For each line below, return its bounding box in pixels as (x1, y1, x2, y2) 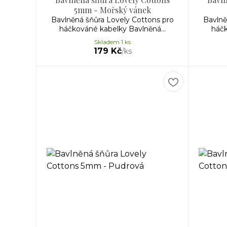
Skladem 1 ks (94, 38, 131, 46)
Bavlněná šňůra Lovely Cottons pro (51, 15, 174, 24)
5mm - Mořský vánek (74, 5, 151, 15)
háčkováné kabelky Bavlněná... (59, 24, 166, 33)
